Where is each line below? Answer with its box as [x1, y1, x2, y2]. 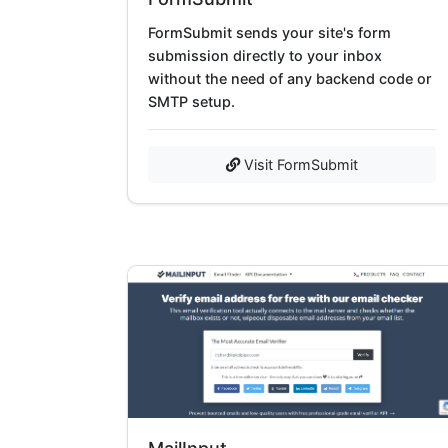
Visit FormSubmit [240, 155, 358, 173]
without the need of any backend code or [148, 69, 432, 87]
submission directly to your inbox [148, 46, 382, 64]
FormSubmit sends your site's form [148, 23, 391, 41]
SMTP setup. [148, 92, 235, 110]
